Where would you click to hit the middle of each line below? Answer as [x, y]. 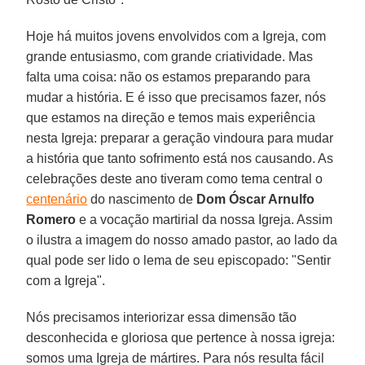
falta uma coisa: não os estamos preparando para [169, 77]
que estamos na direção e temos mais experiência [171, 117]
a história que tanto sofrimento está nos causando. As [180, 158]
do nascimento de [142, 199]
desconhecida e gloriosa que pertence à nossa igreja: [181, 337]
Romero [51, 219]
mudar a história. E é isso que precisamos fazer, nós [176, 97]
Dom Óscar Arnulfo [256, 199]
